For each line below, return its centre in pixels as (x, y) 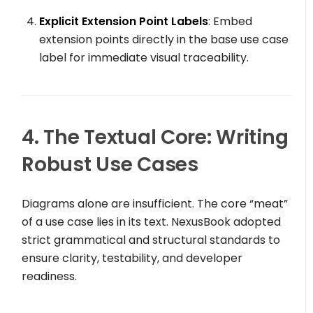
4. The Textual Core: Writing (155, 138)
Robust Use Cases (110, 165)
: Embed (231, 22)
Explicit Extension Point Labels (124, 22)
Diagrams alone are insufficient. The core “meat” (155, 204)
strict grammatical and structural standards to (151, 240)
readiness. (50, 277)
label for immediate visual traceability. (144, 58)
